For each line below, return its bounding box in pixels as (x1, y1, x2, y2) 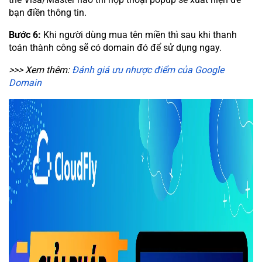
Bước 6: (9, 29, 43, 41)
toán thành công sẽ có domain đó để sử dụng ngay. (9, 42, 222, 54)
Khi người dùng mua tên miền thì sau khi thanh (43, 29, 237, 41)
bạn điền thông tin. (9, 7, 87, 19)
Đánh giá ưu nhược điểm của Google (72, 64, 224, 76)
